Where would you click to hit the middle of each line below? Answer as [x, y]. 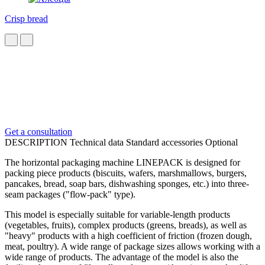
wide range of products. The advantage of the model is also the [122, 257]
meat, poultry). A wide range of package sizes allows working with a [132, 246]
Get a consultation [38, 131]
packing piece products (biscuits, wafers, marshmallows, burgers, [126, 173]
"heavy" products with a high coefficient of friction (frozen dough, [128, 235]
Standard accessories [166, 142]
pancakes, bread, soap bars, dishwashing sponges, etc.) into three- [127, 183]
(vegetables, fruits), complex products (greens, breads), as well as [126, 225]
